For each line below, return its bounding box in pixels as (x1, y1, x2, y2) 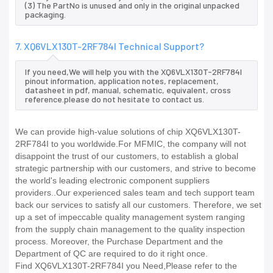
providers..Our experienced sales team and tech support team (15, 188, 255, 198)
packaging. (25, 9, 66, 20)
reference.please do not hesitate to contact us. (25, 94, 204, 105)
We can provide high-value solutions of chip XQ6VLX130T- (15, 127, 241, 137)
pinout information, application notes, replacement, (25, 76, 219, 87)
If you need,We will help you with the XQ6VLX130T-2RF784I (25, 66, 242, 77)
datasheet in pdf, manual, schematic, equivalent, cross (25, 85, 231, 96)
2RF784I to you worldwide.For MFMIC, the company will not (15, 139, 246, 149)
